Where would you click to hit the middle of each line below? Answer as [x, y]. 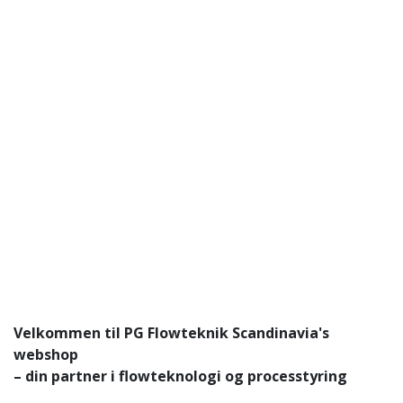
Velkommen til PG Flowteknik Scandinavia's [171, 332]
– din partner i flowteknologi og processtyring [180, 376]
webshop [48, 354]
